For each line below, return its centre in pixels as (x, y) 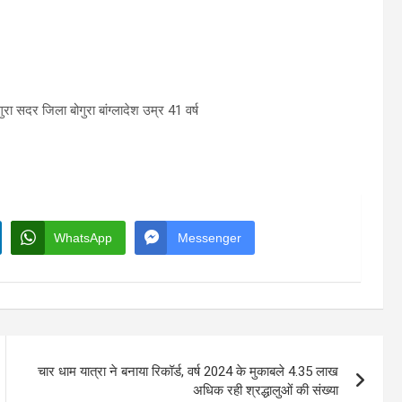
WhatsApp (83, 238)
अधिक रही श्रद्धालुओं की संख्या (266, 391)
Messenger (210, 238)
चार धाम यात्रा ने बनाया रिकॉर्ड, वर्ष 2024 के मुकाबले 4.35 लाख (188, 372)
